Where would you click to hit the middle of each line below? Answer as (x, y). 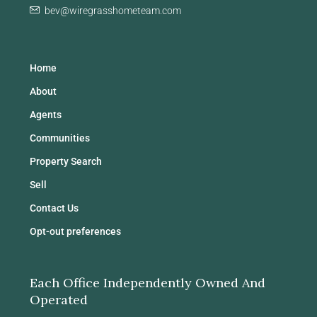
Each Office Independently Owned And (148, 283)
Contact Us (54, 208)
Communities (60, 138)
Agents (46, 115)
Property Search (66, 162)
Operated (59, 300)
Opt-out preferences (75, 232)
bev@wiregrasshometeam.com (113, 11)
